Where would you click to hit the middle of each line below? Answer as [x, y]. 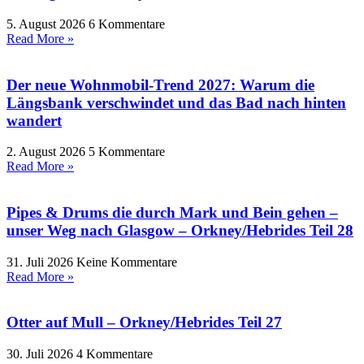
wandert [34, 120]
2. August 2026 [48, 152]
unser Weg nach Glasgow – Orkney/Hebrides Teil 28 [180, 230]
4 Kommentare [115, 354]
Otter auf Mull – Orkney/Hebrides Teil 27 [144, 323]
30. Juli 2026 [41, 354]
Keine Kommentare [127, 262]
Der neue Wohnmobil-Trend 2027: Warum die [160, 84]
